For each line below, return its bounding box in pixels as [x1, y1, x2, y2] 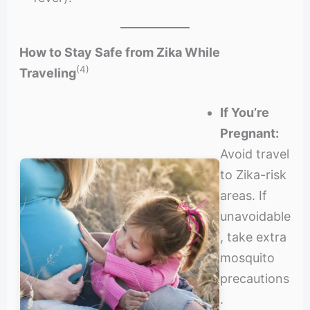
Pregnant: [219, 125, 279, 140]
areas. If [219, 188, 267, 203]
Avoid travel [219, 146, 289, 161]
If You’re [219, 104, 269, 120]
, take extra [219, 229, 286, 244]
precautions [219, 271, 289, 286]
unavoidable [219, 208, 291, 224]
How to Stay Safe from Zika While [19, 44, 220, 60]
